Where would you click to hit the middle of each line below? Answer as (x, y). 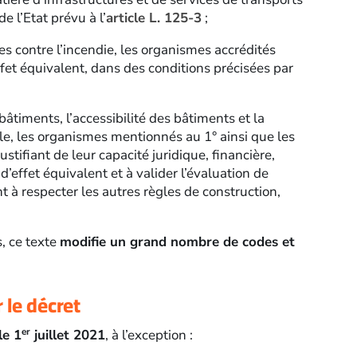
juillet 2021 (67, 335)
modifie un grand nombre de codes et (177, 242)
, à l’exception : (149, 335)
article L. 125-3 (153, 18)
